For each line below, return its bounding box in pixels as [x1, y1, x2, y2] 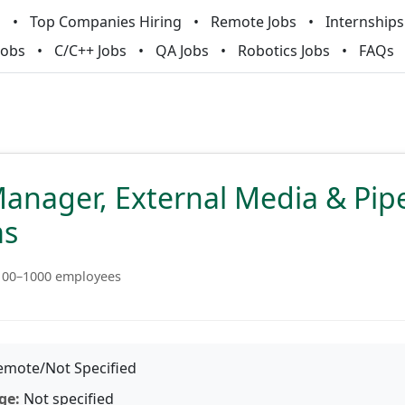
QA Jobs [155, 41, 209, 61]
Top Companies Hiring [29, 12, 182, 32]
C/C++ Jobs [54, 41, 127, 61]
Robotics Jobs [238, 41, 330, 61]
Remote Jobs [210, 12, 297, 32]
